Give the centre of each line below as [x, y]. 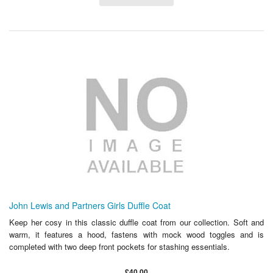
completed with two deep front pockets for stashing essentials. [119, 246]
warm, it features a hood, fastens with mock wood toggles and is [136, 234]
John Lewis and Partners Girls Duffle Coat [90, 205]
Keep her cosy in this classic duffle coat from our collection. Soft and [136, 222]
